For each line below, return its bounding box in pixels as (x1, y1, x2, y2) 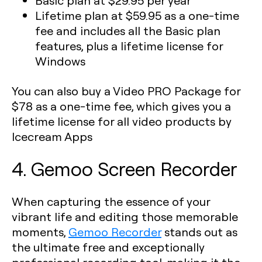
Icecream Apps (12, 129, 92, 144)
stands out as (161, 224, 237, 239)
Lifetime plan (35, 8, 108, 23)
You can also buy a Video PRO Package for (12, 83, 240, 98)
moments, (12, 224, 68, 239)
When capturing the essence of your (12, 194, 210, 209)
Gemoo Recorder (68, 224, 161, 239)
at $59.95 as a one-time (108, 8, 239, 23)
